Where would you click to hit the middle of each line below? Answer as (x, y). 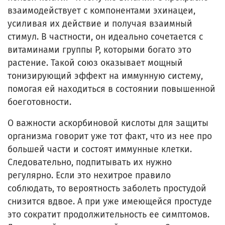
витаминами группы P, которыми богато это (99, 50)
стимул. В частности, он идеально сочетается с (105, 37)
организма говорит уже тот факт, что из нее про (110, 136)
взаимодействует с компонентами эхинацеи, (101, 11)
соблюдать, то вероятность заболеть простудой (107, 188)
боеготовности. (42, 102)
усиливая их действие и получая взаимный (100, 24)
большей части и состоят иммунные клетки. (100, 149)
